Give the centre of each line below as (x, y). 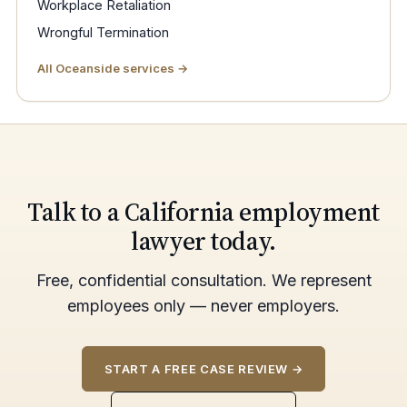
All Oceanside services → (113, 69)
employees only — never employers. (203, 306)
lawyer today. (203, 241)
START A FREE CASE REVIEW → (203, 369)
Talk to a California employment (203, 212)
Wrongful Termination (103, 33)
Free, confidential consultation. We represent (203, 281)
